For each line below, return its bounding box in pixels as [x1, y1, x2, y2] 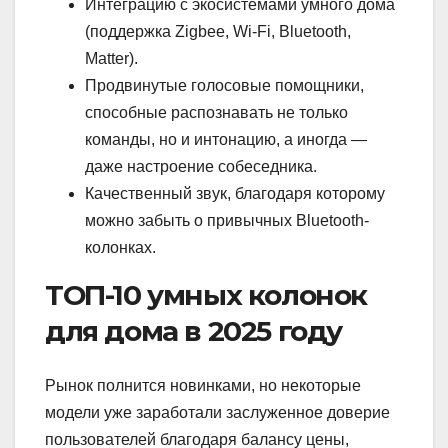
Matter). [85, 50, 138, 68]
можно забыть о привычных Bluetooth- [85, 212, 369, 230]
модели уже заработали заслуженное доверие [45, 403, 390, 421]
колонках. [85, 239, 156, 257]
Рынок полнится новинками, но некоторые [45, 376, 361, 394]
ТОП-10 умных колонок [45, 278, 367, 313]
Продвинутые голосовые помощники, [85, 77, 364, 95]
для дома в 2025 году [45, 314, 342, 349]
